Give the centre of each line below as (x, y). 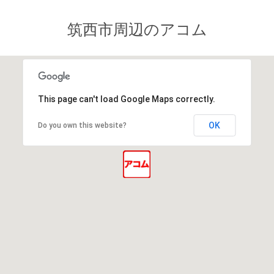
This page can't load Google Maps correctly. (127, 99)
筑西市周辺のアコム (137, 29)
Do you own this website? (83, 125)
